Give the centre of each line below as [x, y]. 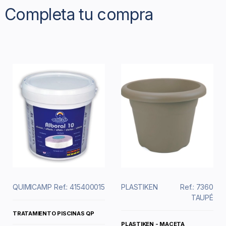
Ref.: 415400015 [79, 187]
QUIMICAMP [32, 187]
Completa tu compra [79, 15]
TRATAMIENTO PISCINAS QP [53, 213]
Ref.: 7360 [197, 187]
